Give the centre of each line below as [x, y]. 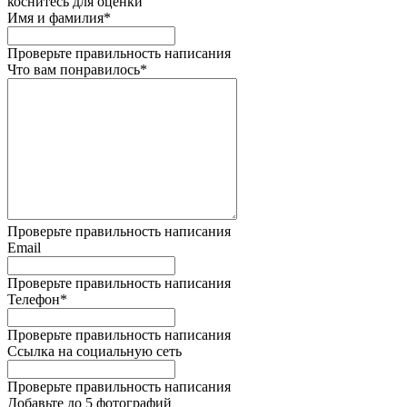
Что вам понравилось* [77, 70]
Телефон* [37, 300]
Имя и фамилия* [59, 18]
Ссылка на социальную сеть [94, 352]
